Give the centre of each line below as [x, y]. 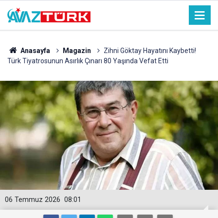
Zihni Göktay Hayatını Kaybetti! [150, 51]
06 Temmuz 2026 [33, 200]
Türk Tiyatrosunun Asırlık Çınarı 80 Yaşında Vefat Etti [88, 61]
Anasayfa [34, 51]
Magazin [77, 51]
